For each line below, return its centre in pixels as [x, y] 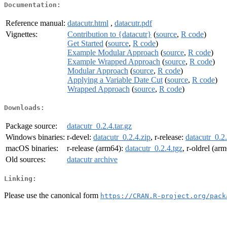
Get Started [85, 43]
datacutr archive [92, 160]
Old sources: [26, 160]
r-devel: [80, 137]
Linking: [20, 178]
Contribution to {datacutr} [109, 34]
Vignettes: [22, 34]
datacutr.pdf [133, 23]
